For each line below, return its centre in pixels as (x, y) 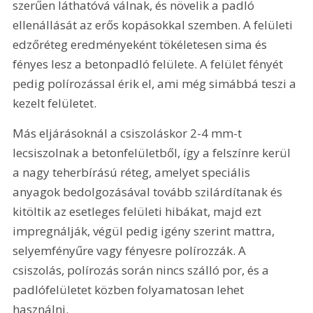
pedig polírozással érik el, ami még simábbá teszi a (156, 83)
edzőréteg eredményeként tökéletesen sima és (141, 44)
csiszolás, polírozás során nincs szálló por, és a (143, 270)
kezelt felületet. (56, 103)
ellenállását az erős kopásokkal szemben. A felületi (154, 24)
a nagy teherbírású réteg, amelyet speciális (133, 173)
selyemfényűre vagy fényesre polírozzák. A (131, 251)
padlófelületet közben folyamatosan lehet (130, 290)
